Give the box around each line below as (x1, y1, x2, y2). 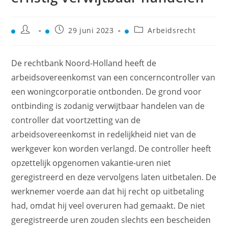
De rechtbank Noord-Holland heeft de (11, 57, 157, 69)
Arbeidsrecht (148, 25, 196, 35)
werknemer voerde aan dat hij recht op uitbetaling (11, 185, 205, 197)
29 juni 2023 (68, 25, 114, 35)
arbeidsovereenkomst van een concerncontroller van (11, 71, 216, 83)
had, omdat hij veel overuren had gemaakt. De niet (11, 199, 206, 211)
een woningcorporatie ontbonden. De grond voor (11, 85, 202, 97)
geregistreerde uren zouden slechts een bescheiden (11, 214, 211, 225)
